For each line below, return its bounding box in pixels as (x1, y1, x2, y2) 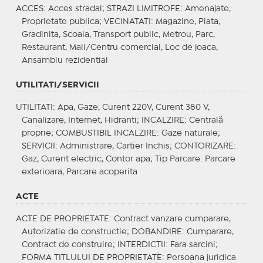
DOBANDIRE (131, 228, 182, 235)
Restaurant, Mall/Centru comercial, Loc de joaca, (21, 43, 218, 51)
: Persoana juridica (161, 254, 236, 261)
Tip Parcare (154, 155, 200, 163)
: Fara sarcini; (165, 241, 218, 248)
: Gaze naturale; (156, 129, 220, 137)
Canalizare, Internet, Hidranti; (21, 116, 141, 124)
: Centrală (184, 116, 223, 124)
